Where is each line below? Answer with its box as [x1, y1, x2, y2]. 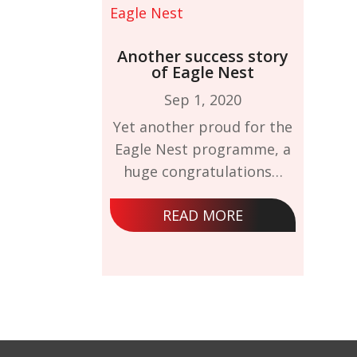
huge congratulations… [123, 162, 283, 182]
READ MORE [163, 206, 244, 226]
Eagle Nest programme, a [115, 139, 292, 159]
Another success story [117, 45, 289, 68]
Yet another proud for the [113, 117, 293, 137]
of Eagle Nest [151, 61, 255, 84]
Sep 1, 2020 [164, 90, 242, 110]
